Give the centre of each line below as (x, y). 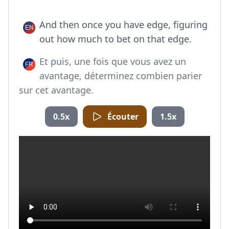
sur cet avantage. (56, 90)
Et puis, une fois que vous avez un (113, 61)
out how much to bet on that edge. (116, 39)
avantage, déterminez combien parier (121, 76)
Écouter (123, 117)
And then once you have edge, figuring (123, 25)
